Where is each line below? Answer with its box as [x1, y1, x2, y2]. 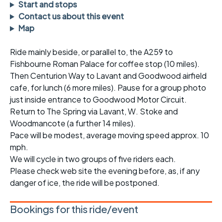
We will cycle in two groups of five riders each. [10, 154, 176, 165]
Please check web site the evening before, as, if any [10, 166, 200, 176]
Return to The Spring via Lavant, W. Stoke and [10, 106, 178, 117]
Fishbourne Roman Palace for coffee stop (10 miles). [10, 58, 200, 69]
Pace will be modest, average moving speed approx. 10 [10, 130, 209, 141]
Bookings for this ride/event [10, 203, 138, 216]
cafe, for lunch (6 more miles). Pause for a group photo [10, 82, 206, 93]
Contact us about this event [18, 11, 124, 22]
